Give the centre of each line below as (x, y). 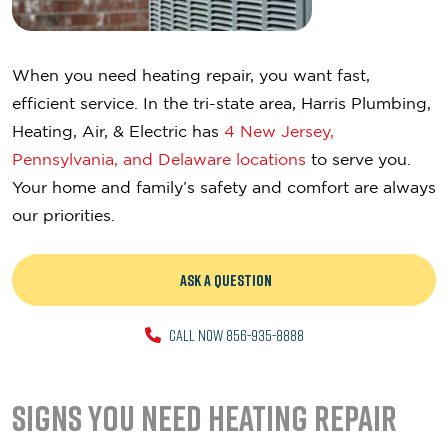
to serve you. (358, 159)
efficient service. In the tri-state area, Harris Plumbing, (221, 103)
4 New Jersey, (279, 131)
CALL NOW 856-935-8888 (236, 334)
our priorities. (63, 215)
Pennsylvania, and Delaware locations (159, 159)
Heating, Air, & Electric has (118, 131)
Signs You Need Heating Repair (204, 418)
